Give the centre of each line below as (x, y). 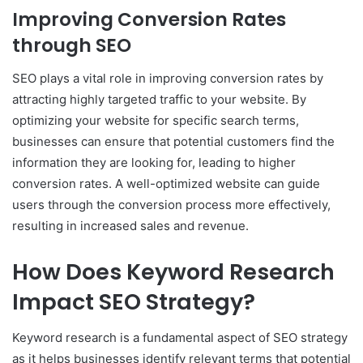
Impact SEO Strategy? (134, 301)
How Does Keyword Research (173, 271)
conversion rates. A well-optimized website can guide (166, 183)
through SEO (72, 46)
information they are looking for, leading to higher (154, 162)
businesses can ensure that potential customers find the (173, 141)
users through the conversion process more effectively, (171, 204)
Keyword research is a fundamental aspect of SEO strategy (180, 338)
